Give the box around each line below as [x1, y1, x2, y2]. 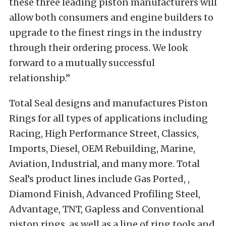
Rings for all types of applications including [9, 112, 208, 125]
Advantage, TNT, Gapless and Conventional [9, 203, 204, 215]
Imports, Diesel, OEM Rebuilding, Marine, [9, 143, 195, 155]
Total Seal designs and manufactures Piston [9, 97, 208, 109]
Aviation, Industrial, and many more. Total [9, 158, 200, 170]
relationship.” [9, 72, 70, 84]
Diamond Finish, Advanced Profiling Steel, [9, 188, 200, 200]
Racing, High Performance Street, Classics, [9, 128, 199, 140]
